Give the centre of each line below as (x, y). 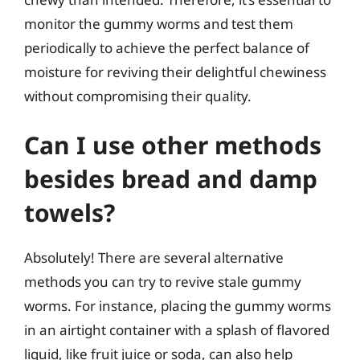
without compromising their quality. (138, 96)
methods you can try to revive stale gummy (163, 282)
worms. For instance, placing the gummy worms (178, 306)
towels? (70, 213)
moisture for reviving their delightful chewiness (175, 72)
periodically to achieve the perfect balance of (167, 47)
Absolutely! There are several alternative (154, 258)
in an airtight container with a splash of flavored (177, 330)
